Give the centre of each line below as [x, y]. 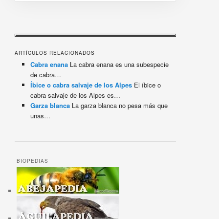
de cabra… [46, 75]
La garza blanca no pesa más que [119, 106]
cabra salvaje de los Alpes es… [76, 95]
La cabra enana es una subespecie [119, 65]
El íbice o [147, 85]
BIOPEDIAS [33, 161]
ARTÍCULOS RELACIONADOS [55, 53]
